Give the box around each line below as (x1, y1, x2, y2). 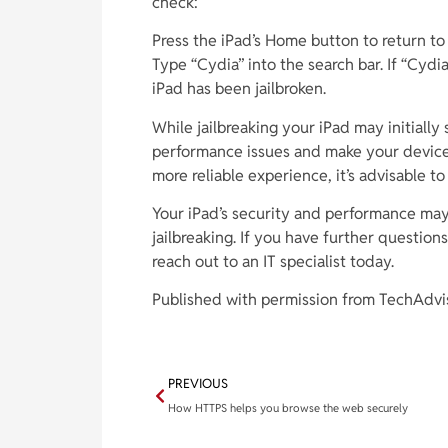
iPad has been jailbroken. (152, 78, 326, 100)
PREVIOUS (168, 375, 228, 393)
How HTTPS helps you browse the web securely (168, 401, 408, 416)
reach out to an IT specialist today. (152, 250, 394, 272)
